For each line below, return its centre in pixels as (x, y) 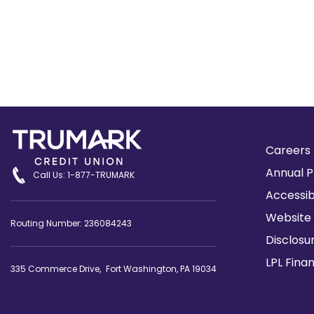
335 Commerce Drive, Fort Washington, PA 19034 (114, 269)
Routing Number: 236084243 (71, 223)
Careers (288, 150)
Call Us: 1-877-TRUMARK (84, 175)
